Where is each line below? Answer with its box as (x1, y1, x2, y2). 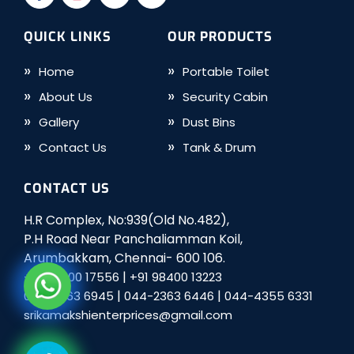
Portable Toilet (183, 62, 270, 80)
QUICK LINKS (23, 27, 111, 45)
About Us (38, 88, 92, 105)
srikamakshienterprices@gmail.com (23, 306, 232, 323)
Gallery (38, 113, 79, 130)
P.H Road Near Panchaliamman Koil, (23, 229, 243, 248)
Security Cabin (183, 88, 269, 105)
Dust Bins (183, 113, 236, 130)
